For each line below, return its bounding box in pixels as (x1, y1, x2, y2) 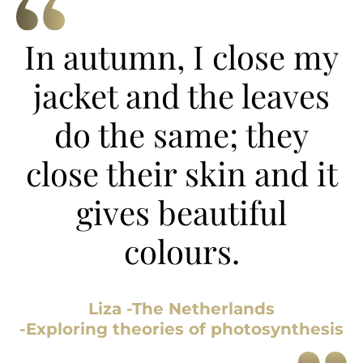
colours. (123, 229, 240, 273)
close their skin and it (25, 152, 338, 195)
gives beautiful (76, 190, 287, 234)
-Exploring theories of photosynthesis (19, 319, 344, 340)
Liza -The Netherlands (88, 299, 275, 319)
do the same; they (54, 113, 309, 156)
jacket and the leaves (33, 74, 330, 117)
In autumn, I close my (24, 35, 339, 79)
